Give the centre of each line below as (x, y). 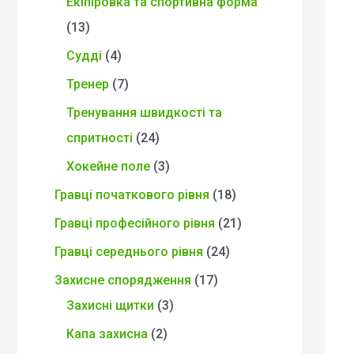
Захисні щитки (110, 305)
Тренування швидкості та (144, 112)
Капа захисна (107, 333)
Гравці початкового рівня (132, 194)
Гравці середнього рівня (129, 251)
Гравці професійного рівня (135, 223)
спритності (100, 137)
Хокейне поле (108, 166)
